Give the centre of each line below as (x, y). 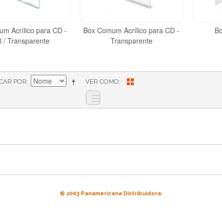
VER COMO (102, 82)
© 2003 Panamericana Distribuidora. (111, 194)
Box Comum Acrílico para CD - (132, 30)
